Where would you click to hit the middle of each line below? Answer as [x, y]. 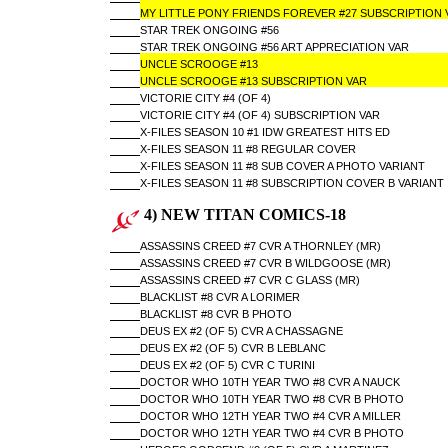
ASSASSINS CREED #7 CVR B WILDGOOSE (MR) [265, 263]
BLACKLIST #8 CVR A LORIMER [219, 297]
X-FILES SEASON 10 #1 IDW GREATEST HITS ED [264, 132]
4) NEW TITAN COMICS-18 [242, 214]
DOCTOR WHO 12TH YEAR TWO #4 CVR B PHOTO [271, 433]
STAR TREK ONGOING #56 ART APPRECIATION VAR [274, 47]
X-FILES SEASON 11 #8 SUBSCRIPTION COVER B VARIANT [291, 183]
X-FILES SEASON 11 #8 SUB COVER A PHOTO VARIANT [282, 166]
